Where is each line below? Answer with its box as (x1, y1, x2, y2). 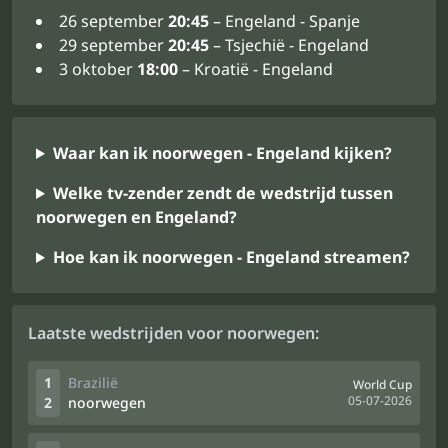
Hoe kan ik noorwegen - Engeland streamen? (52, 246, 410, 268)
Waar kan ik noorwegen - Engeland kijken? (52, 142, 392, 164)
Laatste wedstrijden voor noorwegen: (28, 322, 319, 344)
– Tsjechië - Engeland (209, 34, 369, 56)
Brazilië (68, 373, 118, 392)
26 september (59, 10, 168, 32)
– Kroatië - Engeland (178, 58, 333, 80)
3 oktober (59, 58, 137, 80)
